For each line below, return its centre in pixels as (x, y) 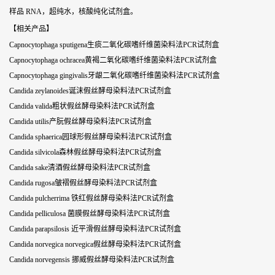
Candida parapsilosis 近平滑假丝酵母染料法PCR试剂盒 (95, 229)
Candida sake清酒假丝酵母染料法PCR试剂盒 (80, 168)
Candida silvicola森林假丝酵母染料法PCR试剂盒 (85, 152)
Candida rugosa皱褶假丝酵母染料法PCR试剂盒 (83, 183)
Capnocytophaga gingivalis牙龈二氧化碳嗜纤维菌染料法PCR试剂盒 (114, 76)
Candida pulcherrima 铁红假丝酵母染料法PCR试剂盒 (91, 198)
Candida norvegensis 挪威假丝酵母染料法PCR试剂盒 (92, 260)
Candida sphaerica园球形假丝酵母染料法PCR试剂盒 (91, 137)
